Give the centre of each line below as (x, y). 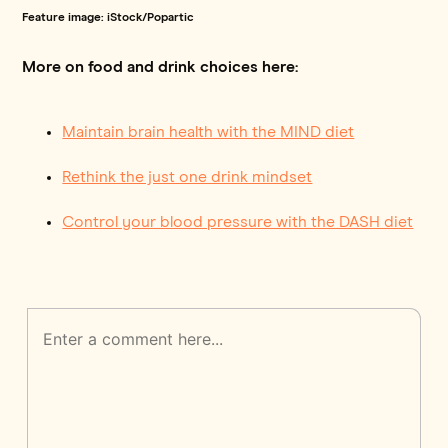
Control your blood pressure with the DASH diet (238, 221)
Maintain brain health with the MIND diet (208, 131)
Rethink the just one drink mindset (187, 176)
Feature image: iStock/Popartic (108, 17)
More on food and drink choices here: (160, 66)
